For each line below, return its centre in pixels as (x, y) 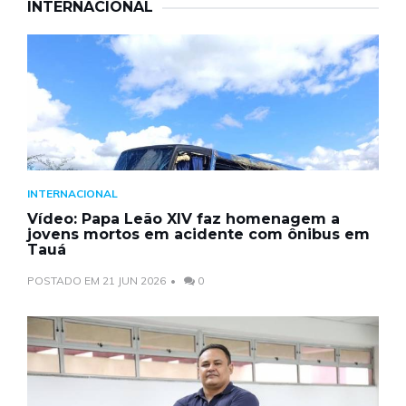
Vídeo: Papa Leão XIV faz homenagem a (184, 218)
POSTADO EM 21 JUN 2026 (97, 280)
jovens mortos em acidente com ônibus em (198, 234)
